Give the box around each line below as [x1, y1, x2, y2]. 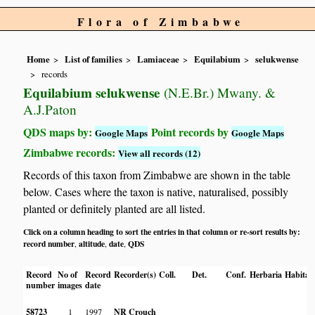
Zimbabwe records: [23, 143, 119, 160]
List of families [65, 53, 123, 66]
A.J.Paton [23, 100, 77, 118]
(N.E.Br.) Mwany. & [160, 83, 276, 101]
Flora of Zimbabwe [77, 13, 245, 30]
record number [23, 238, 75, 250]
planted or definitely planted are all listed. [23, 201, 206, 217]
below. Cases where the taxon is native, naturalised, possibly [23, 184, 289, 200]
